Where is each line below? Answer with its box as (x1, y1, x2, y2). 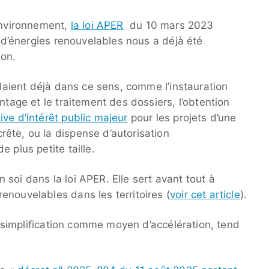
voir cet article (170, 189, 240, 201)
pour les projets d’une (127, 112, 237, 124)
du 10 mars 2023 (123, 19, 214, 32)
